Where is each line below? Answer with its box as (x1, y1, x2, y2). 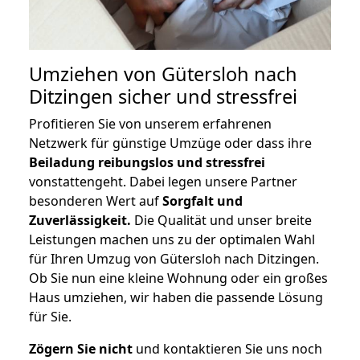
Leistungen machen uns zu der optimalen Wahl (29, 231, 315, 249)
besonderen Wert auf (29, 192, 162, 211)
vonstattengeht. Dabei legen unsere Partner (29, 173, 297, 191)
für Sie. (29, 308, 72, 326)
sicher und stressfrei (113, 84, 297, 110)
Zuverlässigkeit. (29, 211, 131, 230)
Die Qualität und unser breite (131, 211, 312, 230)
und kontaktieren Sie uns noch (133, 340, 322, 358)
